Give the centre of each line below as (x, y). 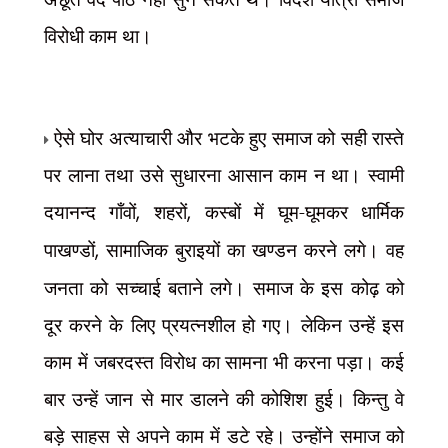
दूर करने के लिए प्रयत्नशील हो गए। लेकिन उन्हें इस (224, 324)
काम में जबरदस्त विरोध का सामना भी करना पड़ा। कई (224, 361)
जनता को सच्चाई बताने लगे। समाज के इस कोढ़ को (224, 287)
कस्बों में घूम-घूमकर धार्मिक (304, 211)
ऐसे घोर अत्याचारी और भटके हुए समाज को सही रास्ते (229, 137)
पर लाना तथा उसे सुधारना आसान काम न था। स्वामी (224, 174)
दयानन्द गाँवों (90, 211)
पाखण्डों (69, 249)
